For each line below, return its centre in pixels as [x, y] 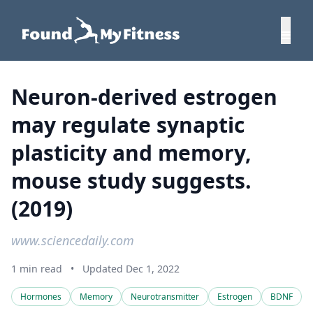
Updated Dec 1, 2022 [131, 269]
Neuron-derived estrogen [144, 97]
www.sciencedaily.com [73, 240]
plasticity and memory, [131, 153]
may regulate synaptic [128, 125]
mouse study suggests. [131, 181]
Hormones [41, 297]
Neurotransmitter [165, 297]
